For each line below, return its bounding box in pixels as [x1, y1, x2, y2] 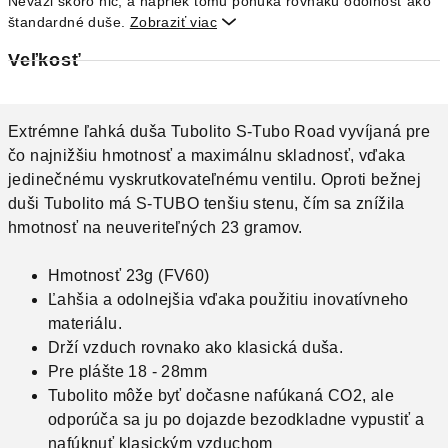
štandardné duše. [8, 14, 130, 30]
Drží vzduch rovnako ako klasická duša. [48, 339, 344, 356]
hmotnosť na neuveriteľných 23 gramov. [8, 219, 303, 236]
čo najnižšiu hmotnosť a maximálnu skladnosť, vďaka [8, 147, 405, 164]
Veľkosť [8, 50, 82, 70]
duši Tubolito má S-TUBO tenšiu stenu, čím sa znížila [8, 195, 405, 212]
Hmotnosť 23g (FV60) [48, 267, 210, 284]
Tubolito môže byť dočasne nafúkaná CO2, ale [48, 387, 395, 404]
